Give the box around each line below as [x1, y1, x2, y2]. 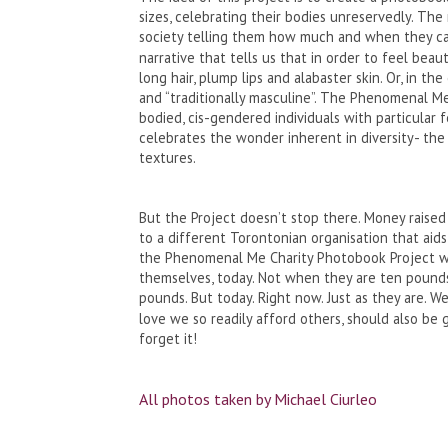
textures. [138, 148, 196, 168]
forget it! [138, 329, 197, 349]
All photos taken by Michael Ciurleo [138, 389, 377, 410]
